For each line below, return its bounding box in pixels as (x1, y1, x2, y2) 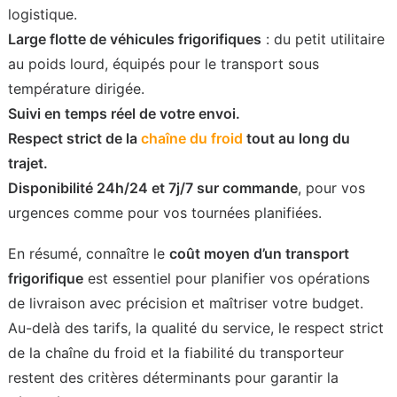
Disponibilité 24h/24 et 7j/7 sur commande (8, 179, 298, 197)
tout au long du (243, 129, 350, 147)
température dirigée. (8, 80, 144, 97)
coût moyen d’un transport (169, 245, 349, 262)
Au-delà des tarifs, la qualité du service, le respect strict (8, 319, 384, 337)
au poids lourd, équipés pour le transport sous (8, 55, 319, 73)
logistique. (8, 5, 77, 23)
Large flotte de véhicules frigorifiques (8, 30, 261, 48)
